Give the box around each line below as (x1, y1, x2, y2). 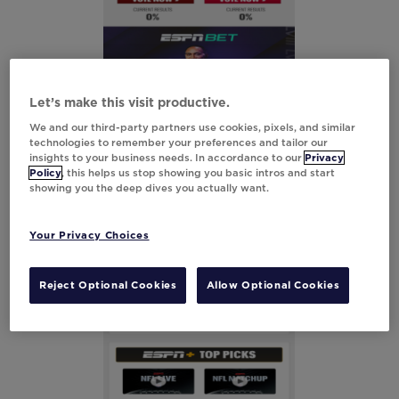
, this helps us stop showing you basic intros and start (61, 167, 336, 179)
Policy (29, 167, 62, 179)
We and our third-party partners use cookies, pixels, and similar (29, 121, 356, 134)
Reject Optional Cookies (39, 279, 177, 291)
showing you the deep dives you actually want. (29, 182, 270, 194)
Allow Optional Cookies (206, 279, 340, 291)
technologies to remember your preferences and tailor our (29, 136, 329, 149)
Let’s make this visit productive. (29, 95, 231, 110)
